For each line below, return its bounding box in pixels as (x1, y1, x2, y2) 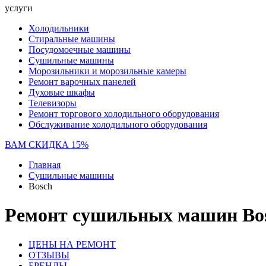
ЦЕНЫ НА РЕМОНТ (28, 239, 116, 249)
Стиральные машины (28, 34, 115, 44)
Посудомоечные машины (28, 45, 131, 55)
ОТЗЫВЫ (28, 249, 69, 260)
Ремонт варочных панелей (28, 77, 136, 87)
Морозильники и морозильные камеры (28, 66, 186, 76)
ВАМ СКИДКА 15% (5, 140, 88, 150)
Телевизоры (28, 98, 77, 108)
